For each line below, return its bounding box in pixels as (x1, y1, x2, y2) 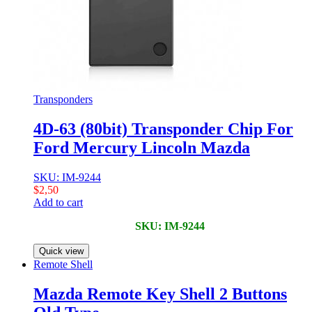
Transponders (33, 93, 93, 106)
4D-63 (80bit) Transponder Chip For (33, 120, 293, 139)
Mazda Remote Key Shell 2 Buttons (33, 285, 287, 304)
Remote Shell (33, 258, 93, 271)
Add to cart (33, 196, 83, 209)
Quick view (39, 246, 84, 257)
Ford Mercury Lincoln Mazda (33, 139, 250, 157)
